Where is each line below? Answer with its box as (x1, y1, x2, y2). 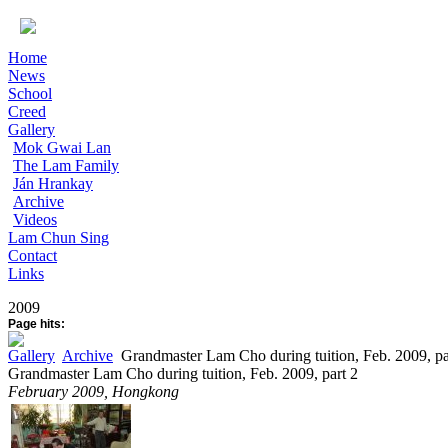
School (8, 85, 52, 102)
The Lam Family (13, 157, 119, 174)
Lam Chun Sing (8, 229, 109, 246)
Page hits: (8, 317, 65, 331)
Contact (8, 247, 57, 264)
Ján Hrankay (13, 175, 93, 192)
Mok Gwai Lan (13, 139, 111, 156)
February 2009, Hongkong (8, 383, 179, 400)
